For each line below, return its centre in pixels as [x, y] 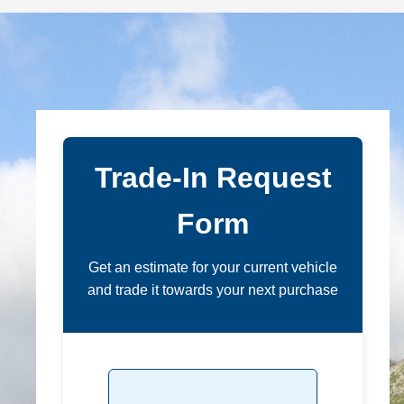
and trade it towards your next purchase [213, 290]
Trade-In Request [213, 178]
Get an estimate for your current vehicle [213, 267]
